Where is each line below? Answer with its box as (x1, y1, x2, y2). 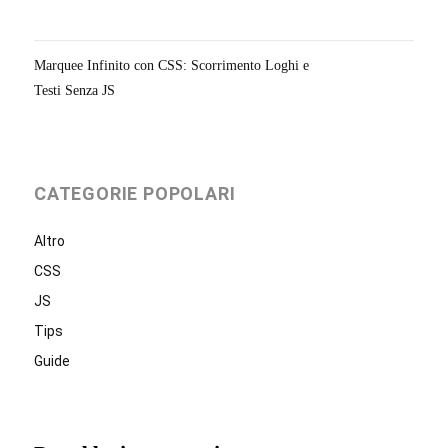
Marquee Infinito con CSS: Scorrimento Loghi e (34, 57, 309, 73)
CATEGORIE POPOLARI (34, 182, 236, 204)
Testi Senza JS (34, 82, 115, 98)
